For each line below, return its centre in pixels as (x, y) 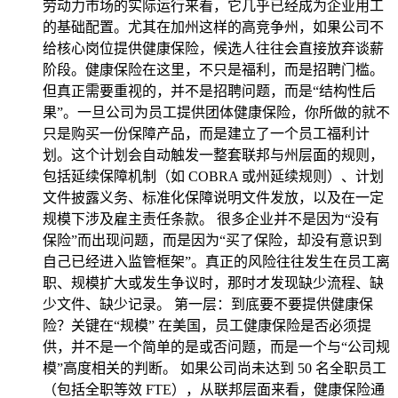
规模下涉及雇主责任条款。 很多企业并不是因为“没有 (211, 219)
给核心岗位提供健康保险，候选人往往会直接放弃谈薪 (213, 48)
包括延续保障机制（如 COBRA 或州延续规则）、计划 (213, 176)
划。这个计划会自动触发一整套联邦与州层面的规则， (213, 155)
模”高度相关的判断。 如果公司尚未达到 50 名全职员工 (215, 368)
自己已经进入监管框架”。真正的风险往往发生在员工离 (216, 262)
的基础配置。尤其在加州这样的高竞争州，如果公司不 (213, 27)
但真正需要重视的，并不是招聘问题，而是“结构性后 (209, 91)
